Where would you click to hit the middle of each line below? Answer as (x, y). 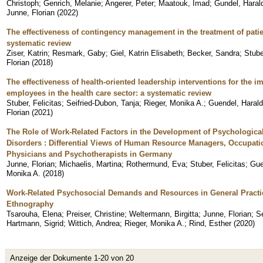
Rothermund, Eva (156, 164)
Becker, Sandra (213, 53)
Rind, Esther (210, 223)
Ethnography (30, 204)
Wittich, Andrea (94, 223)
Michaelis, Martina (90, 164)
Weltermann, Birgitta (164, 214)
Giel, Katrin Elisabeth (146, 53)
